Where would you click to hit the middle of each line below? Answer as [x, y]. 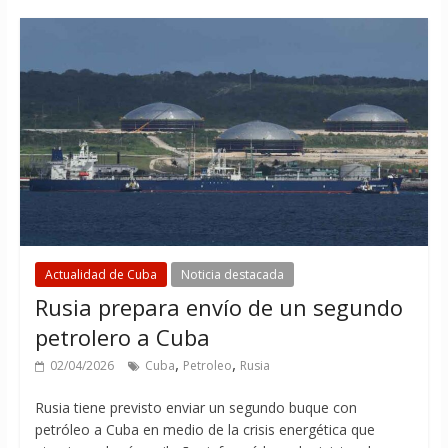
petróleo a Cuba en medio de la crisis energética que [204, 429]
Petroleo [207, 365]
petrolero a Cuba [122, 336]
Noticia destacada [232, 274]
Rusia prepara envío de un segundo [218, 306]
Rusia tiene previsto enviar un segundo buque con [195, 407]
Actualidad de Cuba [100, 274]
